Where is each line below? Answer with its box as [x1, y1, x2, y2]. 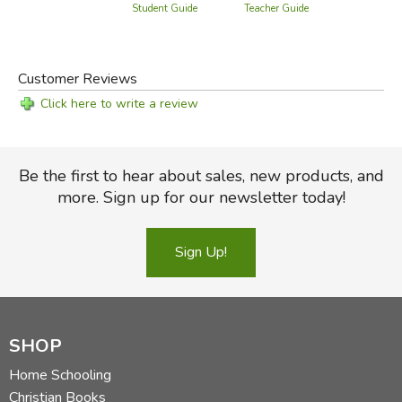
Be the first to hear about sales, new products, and [18, 164, 384, 187]
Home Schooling [9, 364, 111, 385]
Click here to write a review [39, 94, 198, 112]
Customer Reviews [17, 68, 137, 89]
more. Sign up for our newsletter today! [57, 186, 345, 208]
